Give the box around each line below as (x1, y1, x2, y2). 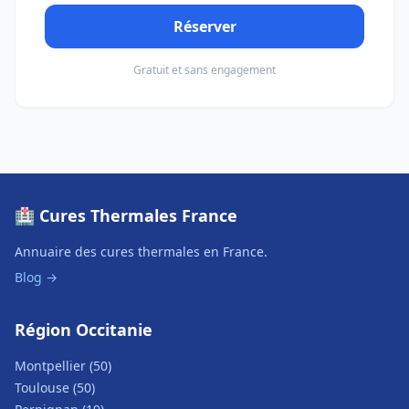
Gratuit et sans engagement (133, 62, 276, 78)
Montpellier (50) (15, 357, 111, 374)
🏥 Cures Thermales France (15, 204, 237, 226)
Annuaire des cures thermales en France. (15, 243, 267, 260)
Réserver (173, 16, 236, 37)
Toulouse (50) (15, 379, 95, 396)
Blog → (15, 268, 58, 286)
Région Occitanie (15, 319, 152, 341)
